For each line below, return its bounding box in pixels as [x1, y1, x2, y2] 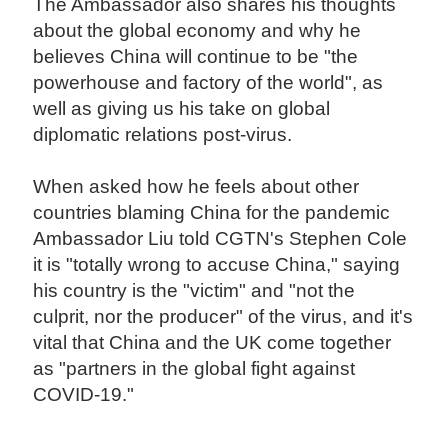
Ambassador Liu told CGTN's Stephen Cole [33, 228, 408, 250]
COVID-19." [33, 384, 135, 406]
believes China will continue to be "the [33, 46, 359, 68]
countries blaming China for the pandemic [33, 202, 391, 224]
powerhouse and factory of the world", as [33, 72, 384, 94]
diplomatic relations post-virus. [33, 124, 303, 146]
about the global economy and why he [33, 20, 362, 42]
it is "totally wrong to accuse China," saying [33, 254, 401, 276]
